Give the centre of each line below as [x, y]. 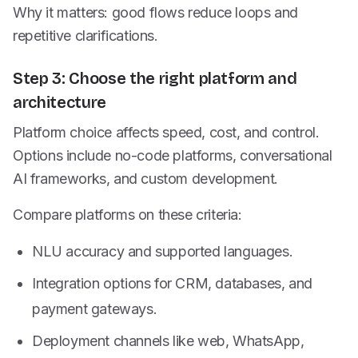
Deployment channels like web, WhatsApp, [168, 341]
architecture [60, 102]
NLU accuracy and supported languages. [163, 251]
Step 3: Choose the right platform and [155, 78]
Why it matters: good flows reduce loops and [155, 12]
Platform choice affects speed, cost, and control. [166, 132]
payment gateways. [95, 309]
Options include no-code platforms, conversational [173, 155]
